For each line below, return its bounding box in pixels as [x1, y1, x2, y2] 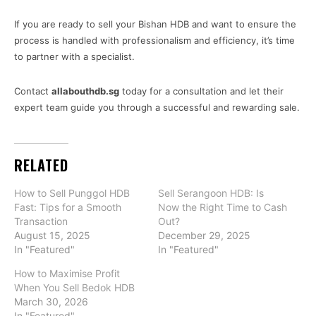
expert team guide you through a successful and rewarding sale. [14, 102, 300, 114]
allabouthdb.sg [51, 85, 119, 97]
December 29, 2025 [158, 229, 250, 242]
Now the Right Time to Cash [158, 201, 287, 214]
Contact [14, 85, 51, 97]
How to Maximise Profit [14, 267, 120, 280]
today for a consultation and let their [119, 85, 284, 97]
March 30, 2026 [14, 296, 88, 308]
